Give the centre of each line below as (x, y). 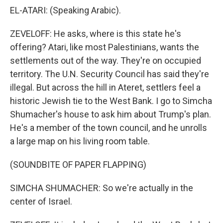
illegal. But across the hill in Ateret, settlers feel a (105, 88)
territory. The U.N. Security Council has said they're (110, 74)
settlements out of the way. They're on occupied (106, 61)
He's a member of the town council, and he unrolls (109, 128)
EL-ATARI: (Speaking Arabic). (65, 10)
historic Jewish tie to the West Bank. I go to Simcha (111, 101)
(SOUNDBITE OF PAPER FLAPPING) (78, 165)
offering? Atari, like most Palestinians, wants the (105, 47)
